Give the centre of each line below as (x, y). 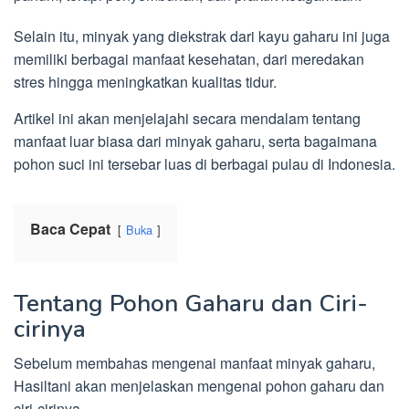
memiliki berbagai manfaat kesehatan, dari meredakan (189, 59)
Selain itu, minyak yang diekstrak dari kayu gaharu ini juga (202, 37)
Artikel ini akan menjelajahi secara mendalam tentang (187, 119)
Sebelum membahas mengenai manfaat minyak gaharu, (194, 363)
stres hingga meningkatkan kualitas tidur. (145, 82)
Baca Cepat (70, 229)
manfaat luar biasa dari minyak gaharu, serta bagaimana (195, 142)
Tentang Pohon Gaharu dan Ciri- (191, 304)
